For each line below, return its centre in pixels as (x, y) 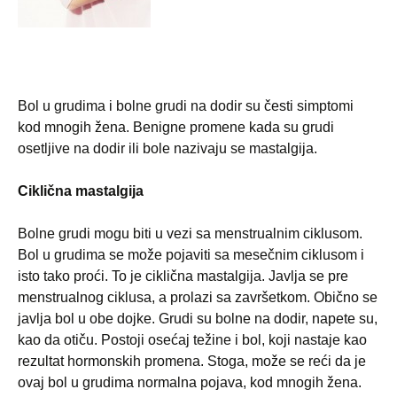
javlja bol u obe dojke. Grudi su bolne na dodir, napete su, (198, 319)
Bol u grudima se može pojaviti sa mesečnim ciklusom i (191, 255)
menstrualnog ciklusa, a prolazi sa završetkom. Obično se (198, 297)
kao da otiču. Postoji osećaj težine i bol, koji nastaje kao (192, 340)
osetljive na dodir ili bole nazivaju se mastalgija (166, 148)
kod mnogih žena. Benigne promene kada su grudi (176, 127)
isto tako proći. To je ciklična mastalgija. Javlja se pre (183, 276)
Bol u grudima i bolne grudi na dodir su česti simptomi (186, 106)
